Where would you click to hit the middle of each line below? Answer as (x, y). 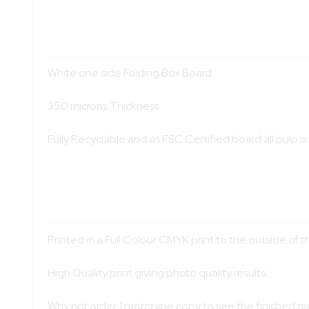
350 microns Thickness (103, 106)
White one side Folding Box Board (129, 72)
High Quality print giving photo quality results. (157, 272)
